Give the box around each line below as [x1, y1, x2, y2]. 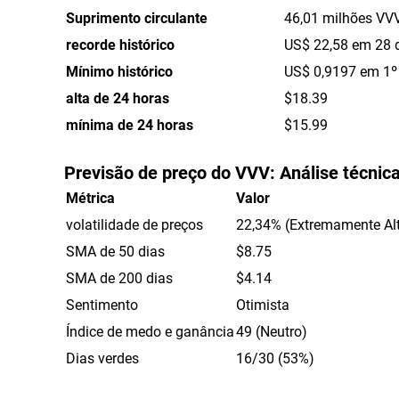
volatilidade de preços [66, 215, 203, 233]
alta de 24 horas [66, 88, 169, 107]
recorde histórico [66, 35, 175, 53]
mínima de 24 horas [66, 115, 193, 134]
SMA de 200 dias [66, 268, 173, 287]
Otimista [236, 295, 289, 313]
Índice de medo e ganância [66, 322, 234, 340]
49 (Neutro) [236, 322, 307, 340]
